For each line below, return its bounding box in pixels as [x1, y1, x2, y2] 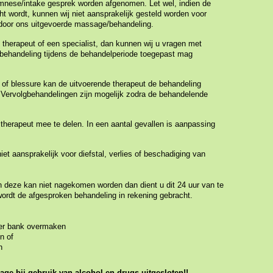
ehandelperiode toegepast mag [85, 49, 193, 58]
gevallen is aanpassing [135, 119, 215, 129]
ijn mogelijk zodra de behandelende [84, 90, 208, 99]
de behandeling [146, 79, 201, 88]
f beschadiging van [139, 149, 205, 158]
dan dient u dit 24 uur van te [125, 180, 224, 190]
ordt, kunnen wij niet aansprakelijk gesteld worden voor [14, 9, 207, 18]
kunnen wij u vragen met [116, 39, 202, 48]
